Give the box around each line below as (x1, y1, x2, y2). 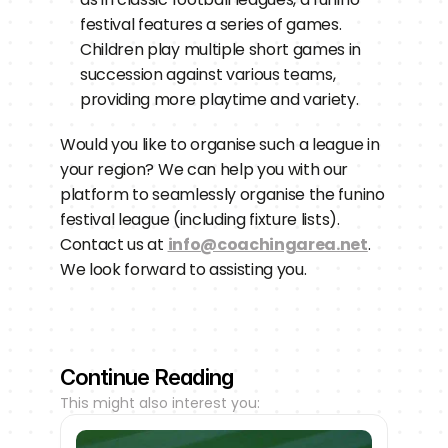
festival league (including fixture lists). (60, 208, 340, 231)
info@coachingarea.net (167, 233, 368, 256)
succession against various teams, (80, 63, 336, 86)
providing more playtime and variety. (80, 88, 359, 111)
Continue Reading (60, 364, 233, 390)
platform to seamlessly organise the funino (60, 183, 385, 206)
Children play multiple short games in (80, 38, 362, 61)
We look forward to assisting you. (60, 258, 307, 281)
